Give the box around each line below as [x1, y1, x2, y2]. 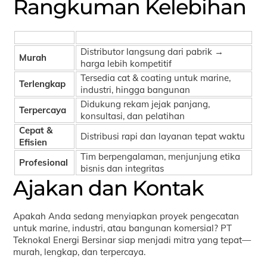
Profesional [19, 156, 69, 168]
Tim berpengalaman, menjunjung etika [80, 150, 241, 162]
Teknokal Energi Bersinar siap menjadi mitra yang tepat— [13, 234, 252, 246]
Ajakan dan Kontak [13, 175, 204, 201]
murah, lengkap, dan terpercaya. [13, 246, 146, 258]
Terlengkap [19, 77, 66, 89]
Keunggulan [19, 31, 70, 43]
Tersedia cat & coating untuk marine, [80, 72, 231, 83]
